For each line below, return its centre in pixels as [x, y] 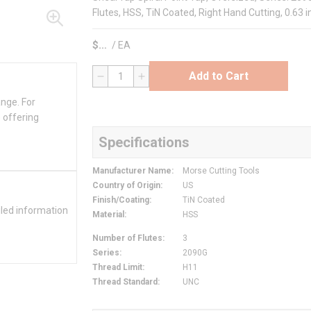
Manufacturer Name [132, 171]
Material [108, 215]
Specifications [144, 143]
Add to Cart [219, 76]
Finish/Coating [121, 200]
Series [106, 253]
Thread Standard [125, 282]
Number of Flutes [127, 238]
